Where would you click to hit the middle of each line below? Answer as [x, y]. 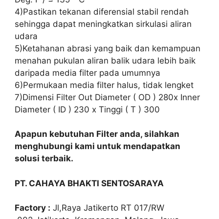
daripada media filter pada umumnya [88, 73]
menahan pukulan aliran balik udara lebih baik [105, 60]
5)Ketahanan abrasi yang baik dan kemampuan [108, 48]
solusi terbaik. [44, 158]
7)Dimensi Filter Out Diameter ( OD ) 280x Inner [107, 97]
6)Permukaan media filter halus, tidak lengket [104, 85]
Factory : [33, 208]
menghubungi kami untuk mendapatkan [98, 146]
